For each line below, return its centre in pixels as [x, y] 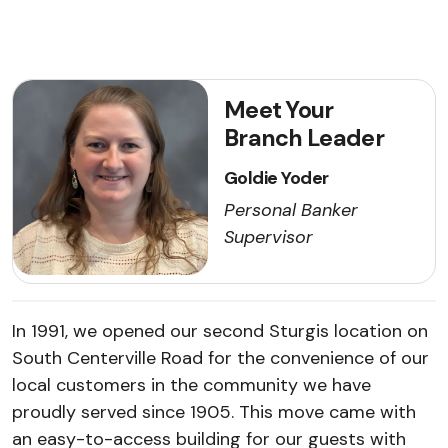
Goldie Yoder [276, 178]
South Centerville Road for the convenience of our [220, 358]
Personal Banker [291, 210]
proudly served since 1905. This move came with [214, 412]
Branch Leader [304, 138]
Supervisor [268, 237]
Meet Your [279, 110]
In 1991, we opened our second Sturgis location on [220, 331]
